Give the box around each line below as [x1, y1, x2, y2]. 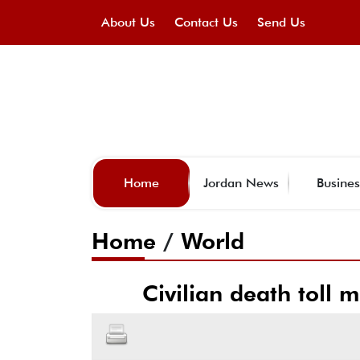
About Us [101, 14, 155, 30]
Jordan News [203, 174, 279, 190]
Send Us [257, 14, 305, 30]
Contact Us [174, 14, 238, 30]
